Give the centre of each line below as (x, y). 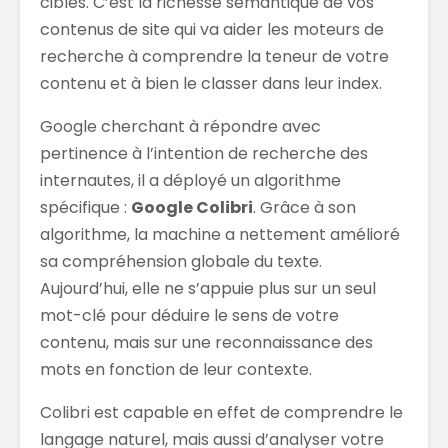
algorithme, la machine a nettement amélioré (220, 234)
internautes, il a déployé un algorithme (190, 180)
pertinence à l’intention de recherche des (204, 153)
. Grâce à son (304, 207)
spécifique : (85, 207)
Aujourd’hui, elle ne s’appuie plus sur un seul (208, 288)
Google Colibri (192, 207)
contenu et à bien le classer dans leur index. (211, 83)
